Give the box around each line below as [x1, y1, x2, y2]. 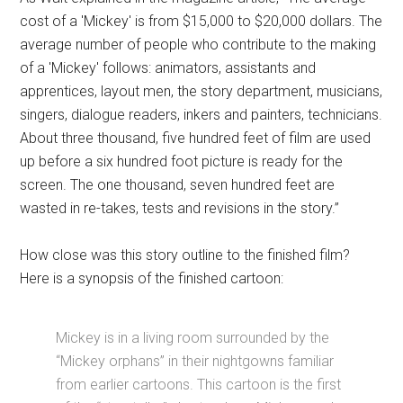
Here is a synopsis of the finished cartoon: [20, 270, 284, 287]
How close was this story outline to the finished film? [20, 246, 351, 264]
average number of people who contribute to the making [20, 36, 377, 53]
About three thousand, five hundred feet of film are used [20, 130, 372, 147]
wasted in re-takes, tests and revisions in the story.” [20, 200, 340, 217]
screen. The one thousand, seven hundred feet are [20, 176, 336, 193]
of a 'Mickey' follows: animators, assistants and [20, 59, 317, 76]
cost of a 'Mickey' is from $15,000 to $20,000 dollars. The [20, 13, 383, 30]
